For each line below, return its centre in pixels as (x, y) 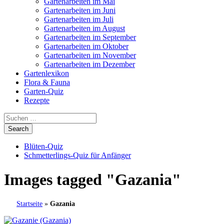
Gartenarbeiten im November (90, 55)
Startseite (29, 203)
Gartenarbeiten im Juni (80, 10)
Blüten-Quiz (43, 146)
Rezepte (37, 100)
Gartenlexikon (46, 73)
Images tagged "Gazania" (92, 180)
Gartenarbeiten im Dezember (89, 64)
